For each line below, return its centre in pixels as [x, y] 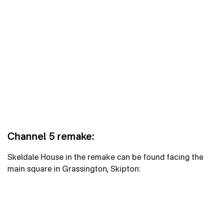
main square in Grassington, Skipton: [74, 170]
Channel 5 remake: [51, 137]
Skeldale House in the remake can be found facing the [105, 158]
